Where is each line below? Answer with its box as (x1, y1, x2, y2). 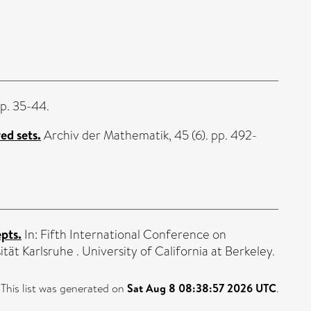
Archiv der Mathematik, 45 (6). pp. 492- (41, 126, 257, 144)
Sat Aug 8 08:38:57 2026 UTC (127, 280, 276, 296)
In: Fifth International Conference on (22, 225, 226, 244)
